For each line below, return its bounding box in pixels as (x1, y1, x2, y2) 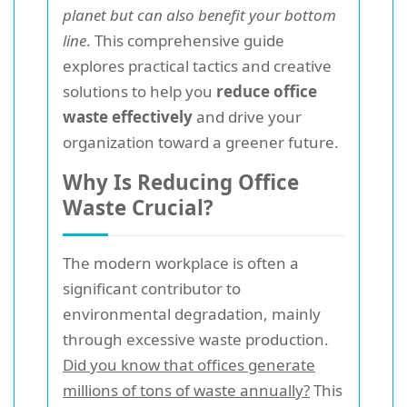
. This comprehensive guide (86, 30, 284, 51)
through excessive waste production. (63, 329, 329, 350)
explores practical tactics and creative (63, 55, 332, 76)
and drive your (193, 106, 302, 127)
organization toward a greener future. (63, 132, 339, 153)
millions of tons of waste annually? (63, 380, 310, 401)
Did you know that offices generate (63, 354, 315, 375)
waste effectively (63, 106, 193, 127)
